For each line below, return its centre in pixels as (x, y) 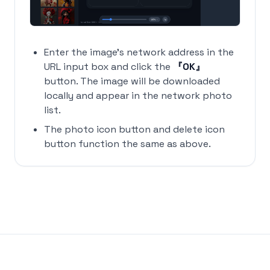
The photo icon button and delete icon (134, 129)
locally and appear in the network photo (138, 95)
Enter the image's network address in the (139, 52)
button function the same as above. (127, 143)
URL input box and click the (108, 66)
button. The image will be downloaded (132, 81)
